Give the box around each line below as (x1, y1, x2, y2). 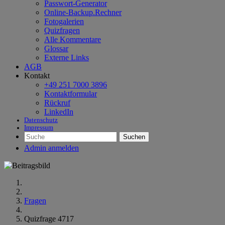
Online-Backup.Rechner (44, 8, 122, 17)
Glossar (44, 44, 68, 53)
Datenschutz (24, 117, 58, 124)
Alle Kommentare (44, 35, 101, 44)
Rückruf (44, 98, 70, 107)
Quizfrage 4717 (24, 214, 74, 223)
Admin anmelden (24, 144, 79, 152)
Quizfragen (44, 26, 80, 35)
